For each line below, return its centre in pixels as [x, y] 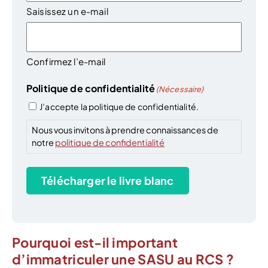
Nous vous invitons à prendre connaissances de [125, 130]
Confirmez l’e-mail [66, 62]
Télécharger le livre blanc [108, 180]
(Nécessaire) [180, 89]
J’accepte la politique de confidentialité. [119, 107]
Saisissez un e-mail [67, 11]
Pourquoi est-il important [95, 243]
